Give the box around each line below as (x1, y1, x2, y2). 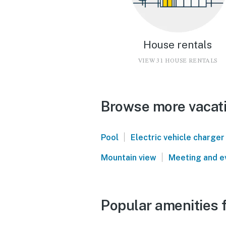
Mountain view (101, 152, 156, 162)
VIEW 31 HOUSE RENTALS (138, 58, 217, 64)
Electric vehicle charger (130, 132, 224, 142)
